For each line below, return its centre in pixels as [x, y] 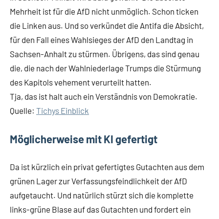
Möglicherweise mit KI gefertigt [84, 139]
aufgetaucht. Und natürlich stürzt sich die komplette [102, 195]
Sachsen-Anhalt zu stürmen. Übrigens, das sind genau [105, 54]
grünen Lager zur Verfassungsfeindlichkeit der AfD [99, 181]
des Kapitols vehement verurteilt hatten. [81, 82]
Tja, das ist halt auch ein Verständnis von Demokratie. [104, 96]
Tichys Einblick [63, 110]
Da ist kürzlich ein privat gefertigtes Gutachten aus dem [107, 167]
